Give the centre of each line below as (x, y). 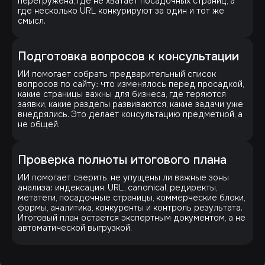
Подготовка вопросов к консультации (128, 56)
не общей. (39, 124)
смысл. (32, 20)
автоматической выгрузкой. (75, 227)
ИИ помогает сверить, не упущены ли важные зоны (123, 177)
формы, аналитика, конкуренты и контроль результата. (130, 207)
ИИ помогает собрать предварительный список (117, 74)
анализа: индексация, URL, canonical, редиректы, (117, 187)
